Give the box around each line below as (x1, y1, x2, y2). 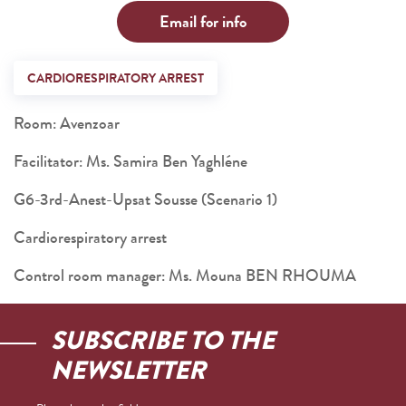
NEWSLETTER (51, 353, 206, 389)
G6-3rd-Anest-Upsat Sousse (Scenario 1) (14, 188, 277, 211)
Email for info (159, 10, 246, 34)
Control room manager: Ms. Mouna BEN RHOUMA (14, 264, 356, 287)
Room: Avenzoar (14, 111, 120, 135)
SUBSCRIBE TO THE (51, 323, 275, 359)
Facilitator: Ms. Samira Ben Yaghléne (14, 150, 247, 173)
